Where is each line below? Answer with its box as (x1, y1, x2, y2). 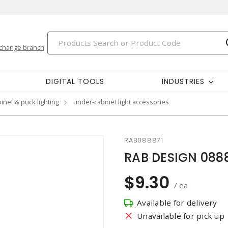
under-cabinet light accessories (73, 97, 169, 106)
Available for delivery (137, 197, 217, 208)
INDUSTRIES (161, 76, 205, 87)
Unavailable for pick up (137, 211, 224, 221)
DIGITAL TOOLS (45, 76, 104, 87)
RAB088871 (124, 136, 163, 145)
